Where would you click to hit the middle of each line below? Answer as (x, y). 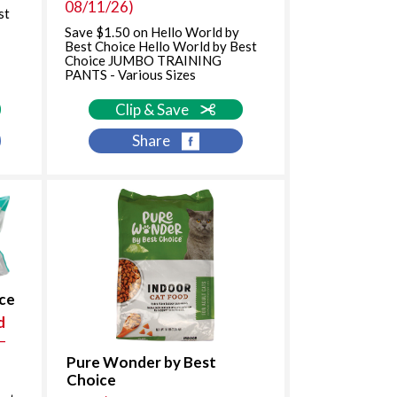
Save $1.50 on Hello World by (152, 31)
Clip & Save (154, 109)
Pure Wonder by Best (141, 362)
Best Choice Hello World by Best (160, 46)
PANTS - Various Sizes (130, 74)
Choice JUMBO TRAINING (143, 60)
